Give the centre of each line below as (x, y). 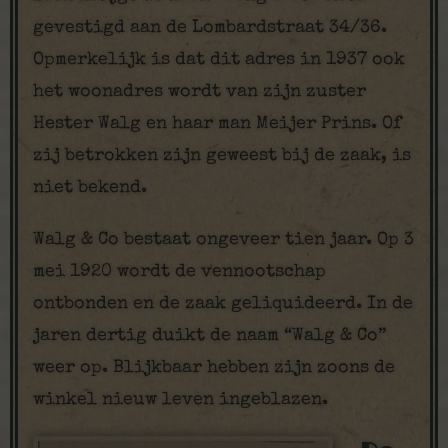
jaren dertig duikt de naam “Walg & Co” (209, 336)
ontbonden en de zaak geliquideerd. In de (223, 304)
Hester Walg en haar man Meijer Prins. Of (217, 124)
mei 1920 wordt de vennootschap (179, 272)
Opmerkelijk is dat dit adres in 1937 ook (219, 60)
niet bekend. (90, 188)
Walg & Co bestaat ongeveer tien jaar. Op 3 (223, 240)
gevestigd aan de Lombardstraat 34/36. (210, 28)
